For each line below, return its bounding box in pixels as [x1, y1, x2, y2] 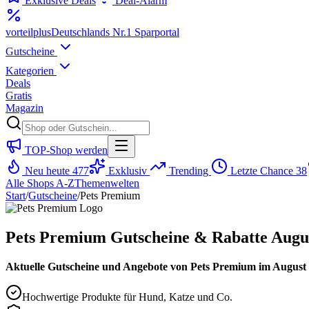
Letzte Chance [228, 165, 296, 177]
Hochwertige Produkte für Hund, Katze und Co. [22, 290, 232, 303]
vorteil [6, 26, 33, 38]
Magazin [6, 102, 43, 114]
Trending [166, 165, 211, 177]
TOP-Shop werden [22, 144, 108, 156]
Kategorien [6, 65, 57, 77]
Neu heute [22, 165, 72, 177]
